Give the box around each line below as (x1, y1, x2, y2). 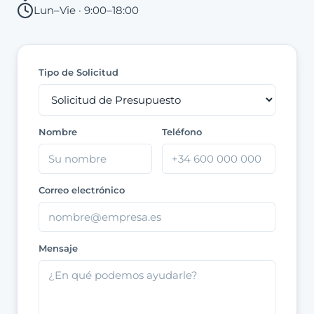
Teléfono (162, 127, 202, 137)
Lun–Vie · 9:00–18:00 (34, 4, 139, 17)
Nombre (39, 127, 77, 137)
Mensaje (39, 243, 78, 254)
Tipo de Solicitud (39, 67, 118, 78)
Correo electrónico (39, 185, 125, 196)
